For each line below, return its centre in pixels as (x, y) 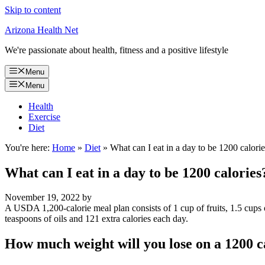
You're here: (27, 147)
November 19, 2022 (42, 198)
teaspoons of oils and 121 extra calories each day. (96, 219)
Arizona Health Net (41, 30)
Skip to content (33, 10)
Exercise (44, 117)
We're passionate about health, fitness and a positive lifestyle (117, 50)
